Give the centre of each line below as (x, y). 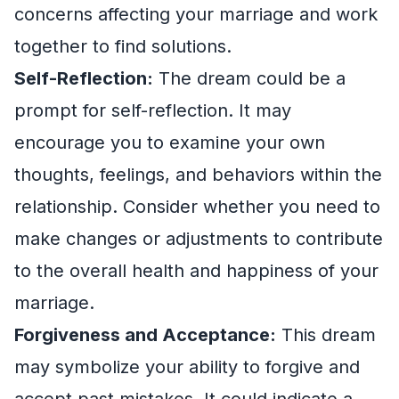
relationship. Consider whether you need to (197, 206)
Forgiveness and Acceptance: (145, 334)
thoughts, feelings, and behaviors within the (198, 174)
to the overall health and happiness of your (196, 270)
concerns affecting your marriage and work (196, 14)
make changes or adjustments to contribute (199, 238)
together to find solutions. (123, 46)
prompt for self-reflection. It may (153, 110)
